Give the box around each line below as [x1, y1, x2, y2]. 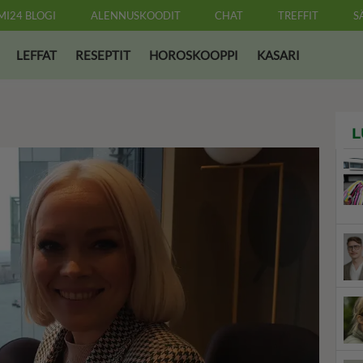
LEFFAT [16, 48, 57, 62]
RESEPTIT [75, 48, 130, 62]
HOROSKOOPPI [149, 48, 238, 62]
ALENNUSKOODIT [90, 9, 181, 22]
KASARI [257, 48, 300, 62]
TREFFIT [277, 9, 318, 22]
